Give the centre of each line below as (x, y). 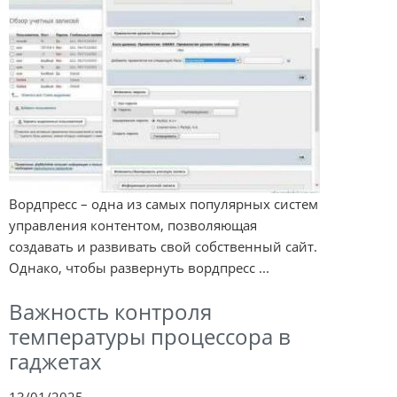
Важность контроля (110, 312)
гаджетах (55, 362)
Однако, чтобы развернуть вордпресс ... (139, 268)
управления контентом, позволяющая (133, 226)
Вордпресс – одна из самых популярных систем (163, 204)
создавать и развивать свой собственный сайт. (163, 247)
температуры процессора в (150, 337)
